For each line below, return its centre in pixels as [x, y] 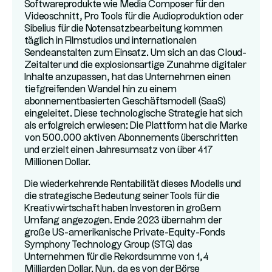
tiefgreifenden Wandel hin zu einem [100, 90]
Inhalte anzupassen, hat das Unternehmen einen [127, 77]
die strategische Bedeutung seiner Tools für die [122, 196]
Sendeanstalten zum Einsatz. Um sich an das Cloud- [135, 53]
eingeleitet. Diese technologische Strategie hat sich [134, 114]
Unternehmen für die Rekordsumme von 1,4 [117, 257]
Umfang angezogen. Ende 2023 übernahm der [123, 221]
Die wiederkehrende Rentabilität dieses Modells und [133, 184]
